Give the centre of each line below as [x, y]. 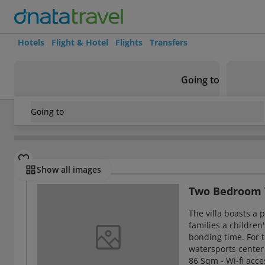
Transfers [169, 42]
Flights [129, 42]
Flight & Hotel [80, 42]
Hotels [31, 42]
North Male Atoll [136, 119]
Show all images [69, 169]
